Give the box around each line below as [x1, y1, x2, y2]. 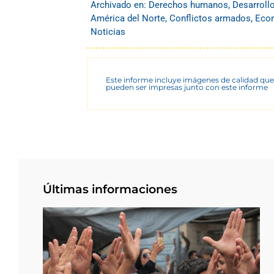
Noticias [91, 26, 125, 38]
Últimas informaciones [43, 182, 177, 197]
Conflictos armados [169, 13, 251, 24]
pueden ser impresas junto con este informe [106, 83, 268, 92]
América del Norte [91, 13, 165, 24]
